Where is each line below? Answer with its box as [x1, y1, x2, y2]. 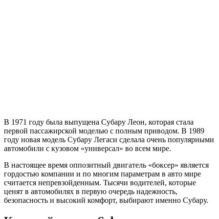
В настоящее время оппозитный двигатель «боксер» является [4, 161, 209, 170]
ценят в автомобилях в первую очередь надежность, [4, 187, 177, 196]
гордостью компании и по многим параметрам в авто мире [4, 170, 201, 178]
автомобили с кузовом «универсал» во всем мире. [4, 144, 171, 153]
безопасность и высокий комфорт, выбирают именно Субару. [4, 196, 208, 205]
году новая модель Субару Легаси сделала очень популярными [4, 135, 214, 144]
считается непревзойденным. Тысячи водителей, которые [4, 178, 196, 187]
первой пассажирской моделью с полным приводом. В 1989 [4, 127, 204, 135]
